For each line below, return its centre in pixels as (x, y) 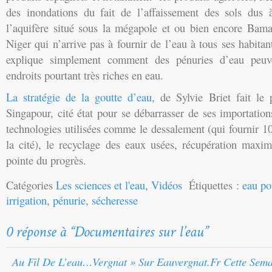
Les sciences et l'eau (100, 185)
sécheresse (115, 200)
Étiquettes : (212, 185)
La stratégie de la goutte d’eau (79, 97)
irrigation (26, 200)
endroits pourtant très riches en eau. (85, 75)
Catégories (31, 185)
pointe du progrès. (46, 160)
